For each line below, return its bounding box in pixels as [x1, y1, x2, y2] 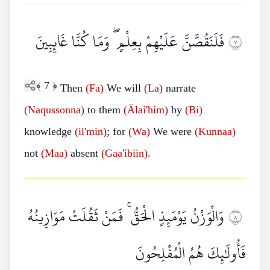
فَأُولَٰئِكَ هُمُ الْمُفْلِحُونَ [136, 238, 246, 268]
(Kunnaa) [195, 125, 236, 137]
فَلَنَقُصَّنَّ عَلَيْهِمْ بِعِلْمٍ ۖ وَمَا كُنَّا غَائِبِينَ [36, 27, 224, 57]
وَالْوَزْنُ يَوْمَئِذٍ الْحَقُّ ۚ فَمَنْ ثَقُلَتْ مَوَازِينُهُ [28, 201, 224, 231]
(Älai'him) [124, 104, 168, 116]
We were [150, 125, 195, 137]
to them [84, 104, 124, 116]
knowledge [24, 125, 75, 137]
